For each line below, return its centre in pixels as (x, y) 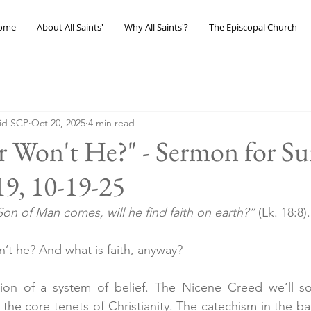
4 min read (111, 123)
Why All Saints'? (156, 27)
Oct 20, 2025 (58, 123)
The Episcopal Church (253, 27)
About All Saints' (70, 27)
